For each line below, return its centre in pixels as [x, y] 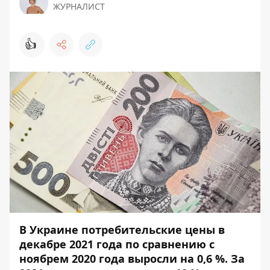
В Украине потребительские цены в [122, 229]
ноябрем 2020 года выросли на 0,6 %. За [132, 258]
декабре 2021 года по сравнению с [117, 244]
